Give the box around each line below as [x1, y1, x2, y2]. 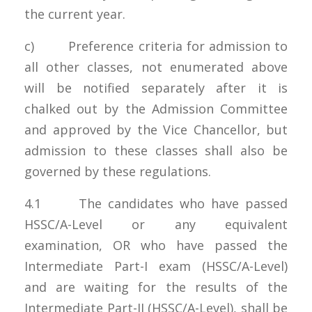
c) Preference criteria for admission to [24, 37, 288, 54]
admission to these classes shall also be [24, 141, 288, 159]
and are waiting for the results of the [24, 278, 288, 295]
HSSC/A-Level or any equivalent [24, 215, 288, 233]
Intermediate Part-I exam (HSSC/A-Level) [24, 257, 288, 274]
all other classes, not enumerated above [24, 58, 288, 75]
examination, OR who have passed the [24, 236, 288, 253]
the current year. [24, 5, 129, 22]
